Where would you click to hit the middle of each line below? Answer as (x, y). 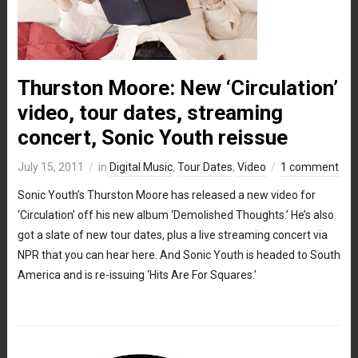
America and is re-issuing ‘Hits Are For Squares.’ (137, 274)
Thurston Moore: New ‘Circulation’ (177, 88)
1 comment (309, 167)
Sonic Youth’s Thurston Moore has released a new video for (166, 195)
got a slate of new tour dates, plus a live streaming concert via (172, 235)
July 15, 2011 (50, 167)
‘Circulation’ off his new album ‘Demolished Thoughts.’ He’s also (175, 215)
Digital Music (141, 167)
